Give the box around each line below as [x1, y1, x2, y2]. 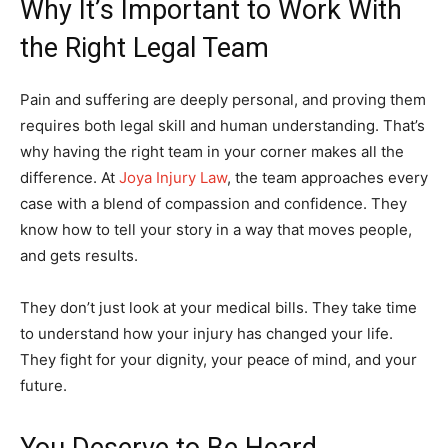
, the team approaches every [227, 167, 428, 187]
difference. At [20, 167, 119, 187]
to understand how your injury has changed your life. [20, 323, 393, 343]
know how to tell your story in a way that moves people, [20, 219, 412, 239]
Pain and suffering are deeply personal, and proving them [20, 89, 426, 109]
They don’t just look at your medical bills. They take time [20, 297, 417, 317]
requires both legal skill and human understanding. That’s [20, 115, 425, 135]
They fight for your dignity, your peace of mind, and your [20, 349, 417, 369]
